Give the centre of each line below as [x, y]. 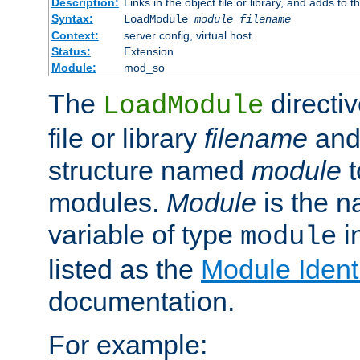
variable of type [144, 234]
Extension [148, 51]
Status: [71, 51]
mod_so [144, 67]
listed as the [125, 269]
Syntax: [72, 18]
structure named [150, 170]
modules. [107, 202]
